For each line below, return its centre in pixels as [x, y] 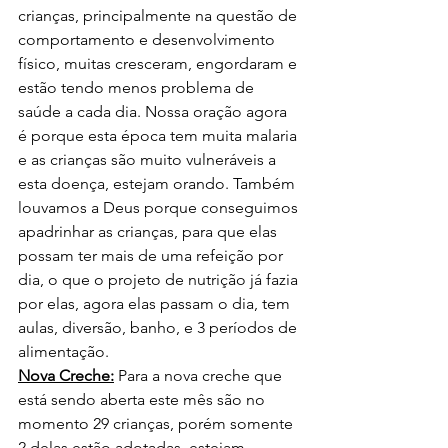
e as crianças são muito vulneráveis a [149, 159]
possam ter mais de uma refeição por [152, 255]
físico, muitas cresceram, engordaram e [159, 63]
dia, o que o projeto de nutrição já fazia [160, 279]
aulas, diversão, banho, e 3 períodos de [159, 327]
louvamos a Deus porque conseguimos [160, 207]
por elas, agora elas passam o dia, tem [156, 303]
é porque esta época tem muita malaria [159, 135]
